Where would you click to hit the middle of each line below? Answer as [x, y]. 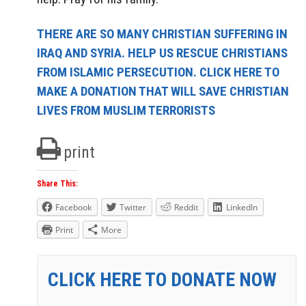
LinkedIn [242, 207]
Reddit [186, 207]
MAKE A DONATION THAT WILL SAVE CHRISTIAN [163, 91]
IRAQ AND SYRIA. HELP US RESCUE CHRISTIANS [162, 53]
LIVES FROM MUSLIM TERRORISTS [126, 110]
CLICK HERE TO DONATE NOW [162, 279]
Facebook [73, 207]
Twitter [133, 207]
